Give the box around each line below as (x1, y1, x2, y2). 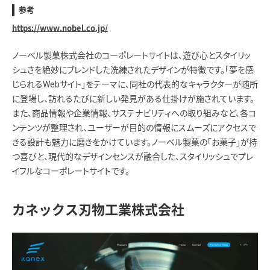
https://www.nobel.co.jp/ (12, 24, 108, 33)
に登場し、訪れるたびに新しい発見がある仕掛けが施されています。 (12, 94, 254, 104)
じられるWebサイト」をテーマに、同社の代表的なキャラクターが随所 (12, 80, 258, 90)
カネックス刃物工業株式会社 (12, 203, 184, 217)
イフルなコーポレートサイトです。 (12, 166, 130, 177)
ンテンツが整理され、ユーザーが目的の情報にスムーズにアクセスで (12, 123, 256, 133)
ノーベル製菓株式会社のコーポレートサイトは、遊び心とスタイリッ (12, 51, 251, 61)
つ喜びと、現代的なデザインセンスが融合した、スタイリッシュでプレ (12, 152, 253, 162)
